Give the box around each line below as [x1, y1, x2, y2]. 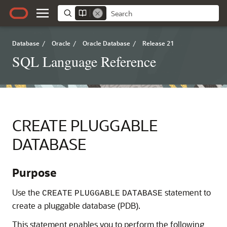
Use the [12, 187, 42, 198]
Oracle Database [83, 39, 130, 47]
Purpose [12, 165, 56, 180]
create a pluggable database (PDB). [12, 200, 140, 211]
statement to [163, 187, 211, 198]
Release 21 [142, 39, 174, 47]
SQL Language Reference [12, 52, 156, 71]
